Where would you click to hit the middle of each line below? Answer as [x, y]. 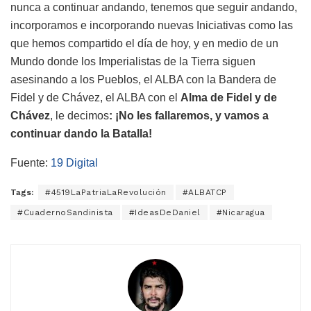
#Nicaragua [241, 212]
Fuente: [31, 162]
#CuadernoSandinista [65, 212]
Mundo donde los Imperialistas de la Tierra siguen [133, 61]
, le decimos [79, 115]
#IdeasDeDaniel [165, 212]
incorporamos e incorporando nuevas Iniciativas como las [152, 25]
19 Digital [74, 162]
